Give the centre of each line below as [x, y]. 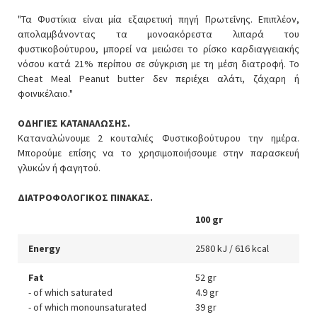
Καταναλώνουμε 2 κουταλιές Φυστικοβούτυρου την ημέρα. [158, 138]
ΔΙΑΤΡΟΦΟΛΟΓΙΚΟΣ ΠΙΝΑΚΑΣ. [85, 197]
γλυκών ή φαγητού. [59, 167]
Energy [44, 248]
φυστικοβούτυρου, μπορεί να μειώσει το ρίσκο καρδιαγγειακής [158, 48]
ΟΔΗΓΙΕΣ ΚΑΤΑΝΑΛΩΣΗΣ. [74, 123]
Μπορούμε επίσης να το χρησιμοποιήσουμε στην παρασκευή [158, 152]
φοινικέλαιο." [45, 93]
